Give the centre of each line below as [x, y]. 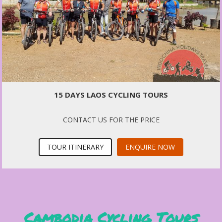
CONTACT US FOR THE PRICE [111, 120]
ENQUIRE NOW [150, 147]
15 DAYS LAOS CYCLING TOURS [111, 95]
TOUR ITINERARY [75, 147]
